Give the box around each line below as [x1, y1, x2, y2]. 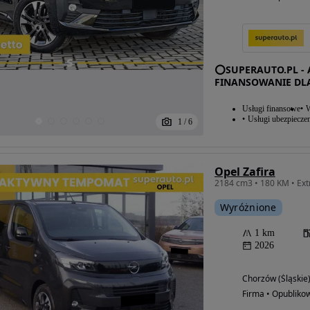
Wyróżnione [219, 201, 277, 215]
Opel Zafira [214, 164, 275, 180]
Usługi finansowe [241, 104, 300, 114]
